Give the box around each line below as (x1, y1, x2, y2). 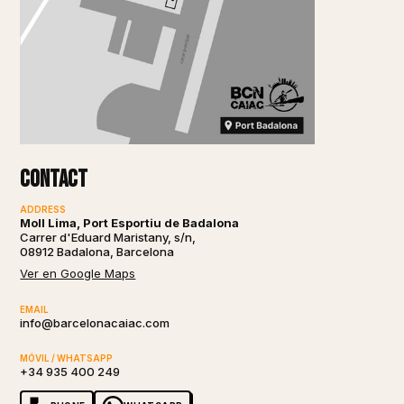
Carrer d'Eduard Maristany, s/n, (20, 230, 197, 245)
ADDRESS (20, 205, 67, 216)
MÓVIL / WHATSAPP (20, 353, 114, 363)
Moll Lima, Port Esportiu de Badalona (20, 216, 240, 231)
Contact (20, 166, 88, 195)
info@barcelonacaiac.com (20, 315, 170, 330)
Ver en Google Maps (20, 265, 136, 280)
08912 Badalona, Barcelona (20, 244, 175, 260)
